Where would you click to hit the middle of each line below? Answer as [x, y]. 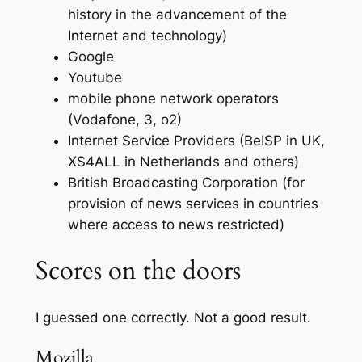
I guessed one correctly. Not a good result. [173, 317]
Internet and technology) [147, 36]
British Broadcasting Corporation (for [186, 183]
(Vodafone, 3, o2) [124, 120]
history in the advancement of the [177, 15]
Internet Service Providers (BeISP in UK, [196, 141]
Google [90, 57]
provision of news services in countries [193, 204]
